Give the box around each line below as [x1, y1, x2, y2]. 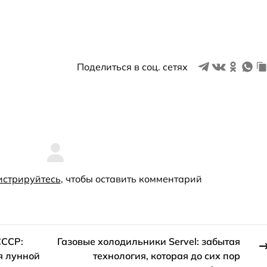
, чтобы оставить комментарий [60, 172, 202, 185]
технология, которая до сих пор [93, 249, 241, 262]
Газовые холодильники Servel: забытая [57, 235, 241, 247]
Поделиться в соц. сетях [77, 60, 188, 73]
